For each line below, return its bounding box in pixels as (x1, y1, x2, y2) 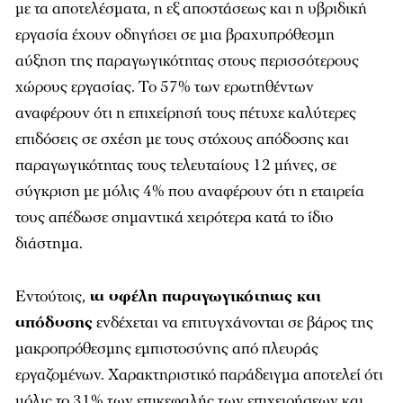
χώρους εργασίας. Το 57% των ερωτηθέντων (15, 76, 314, 97)
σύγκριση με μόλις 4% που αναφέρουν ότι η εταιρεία (15, 181, 364, 201)
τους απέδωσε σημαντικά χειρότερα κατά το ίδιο (15, 207, 333, 228)
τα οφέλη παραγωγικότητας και (89, 286, 321, 307)
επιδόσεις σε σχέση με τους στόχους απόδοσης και (15, 129, 349, 149)
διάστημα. (15, 233, 83, 254)
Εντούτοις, (15, 286, 89, 307)
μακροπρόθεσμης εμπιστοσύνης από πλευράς (15, 338, 318, 359)
